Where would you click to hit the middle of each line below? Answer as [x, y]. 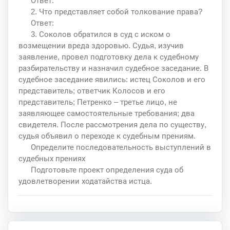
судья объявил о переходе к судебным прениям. [107, 136]
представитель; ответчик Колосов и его [92, 90]
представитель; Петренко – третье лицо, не [98, 102]
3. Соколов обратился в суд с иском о [101, 34]
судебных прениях [52, 158]
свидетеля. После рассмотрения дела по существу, [112, 124]
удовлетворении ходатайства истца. [85, 181]
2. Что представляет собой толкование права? [117, 11]
